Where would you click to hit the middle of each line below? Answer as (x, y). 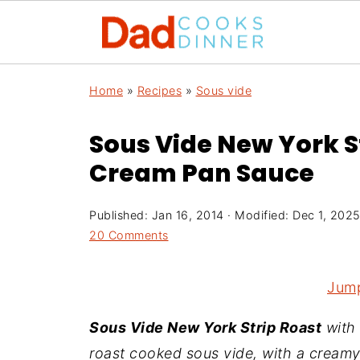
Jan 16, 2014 (188, 215)
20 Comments (129, 235)
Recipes (159, 90)
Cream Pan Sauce (202, 174)
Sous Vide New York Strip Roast (205, 327)
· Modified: (258, 215)
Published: (121, 215)
